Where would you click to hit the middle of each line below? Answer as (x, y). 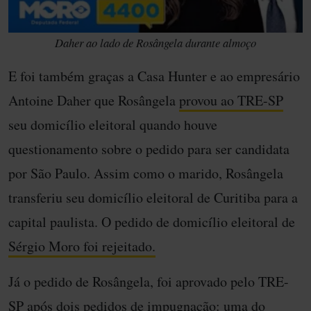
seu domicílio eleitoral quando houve (113, 125)
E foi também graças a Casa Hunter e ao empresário (154, 76)
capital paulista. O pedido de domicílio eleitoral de (152, 222)
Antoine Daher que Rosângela (94, 101)
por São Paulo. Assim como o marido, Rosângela (146, 174)
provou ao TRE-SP (231, 101)
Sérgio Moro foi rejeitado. (82, 246)
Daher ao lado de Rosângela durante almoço (155, 43)
